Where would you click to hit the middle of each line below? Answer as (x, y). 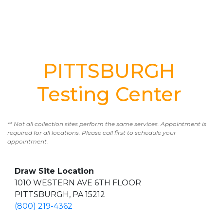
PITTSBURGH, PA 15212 (60, 194)
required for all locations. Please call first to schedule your (92, 133)
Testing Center (109, 94)
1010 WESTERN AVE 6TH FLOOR (78, 183)
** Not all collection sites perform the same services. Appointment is (107, 124)
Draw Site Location (54, 171)
